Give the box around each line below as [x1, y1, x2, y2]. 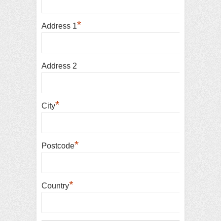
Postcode [41, 142, 74, 150]
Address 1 [41, 22, 77, 30]
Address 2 [41, 62, 77, 70]
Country [41, 182, 69, 190]
